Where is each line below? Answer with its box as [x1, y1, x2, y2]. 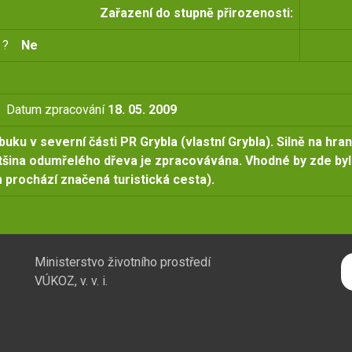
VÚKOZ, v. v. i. [35, 273, 108, 288]
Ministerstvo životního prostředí [35, 255, 211, 269]
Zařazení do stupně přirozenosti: [100, 5, 293, 20]
